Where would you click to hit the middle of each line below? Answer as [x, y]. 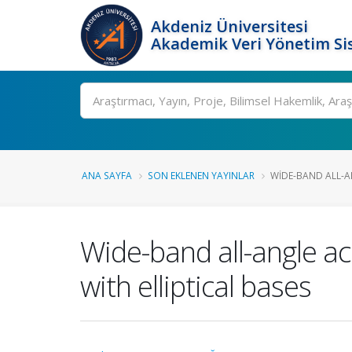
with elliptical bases [196, 286]
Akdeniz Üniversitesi [229, 26]
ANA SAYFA [107, 175]
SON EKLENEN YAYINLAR [201, 175]
